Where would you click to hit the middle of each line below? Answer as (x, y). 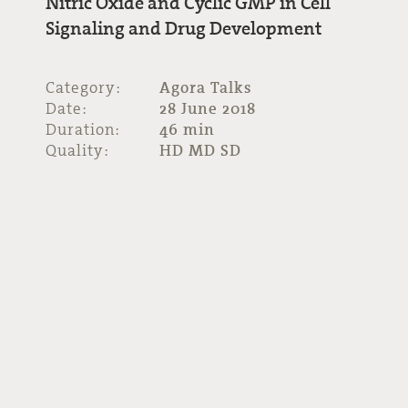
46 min (187, 129)
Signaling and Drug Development (184, 28)
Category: (83, 87)
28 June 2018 (208, 108)
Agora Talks (206, 87)
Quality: (77, 150)
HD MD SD (200, 150)
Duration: (83, 129)
